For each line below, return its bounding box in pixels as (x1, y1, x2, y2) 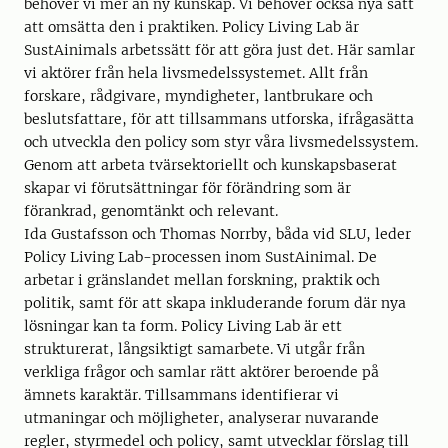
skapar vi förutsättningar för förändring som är (24, 179, 351, 197)
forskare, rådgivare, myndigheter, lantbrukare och (24, 87, 373, 105)
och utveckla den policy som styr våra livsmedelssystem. (24, 133, 418, 151)
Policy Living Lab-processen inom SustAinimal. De (24, 248, 377, 266)
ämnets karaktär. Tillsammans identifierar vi (24, 386, 339, 404)
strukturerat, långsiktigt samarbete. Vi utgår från (24, 340, 365, 358)
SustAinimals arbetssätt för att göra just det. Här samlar (24, 41, 415, 59)
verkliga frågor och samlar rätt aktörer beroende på (24, 363, 379, 381)
